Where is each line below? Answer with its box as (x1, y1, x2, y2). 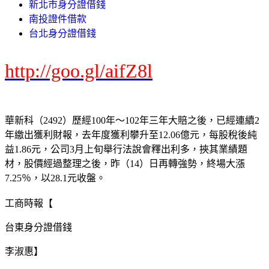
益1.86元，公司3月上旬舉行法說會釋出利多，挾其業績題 (5, 144, 247, 154)
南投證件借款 (29, 13, 86, 24)
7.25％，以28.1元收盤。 (5, 172, 106, 183)
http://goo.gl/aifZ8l (5, 59, 153, 82)
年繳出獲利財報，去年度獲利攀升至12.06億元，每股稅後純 (5, 129, 257, 140)
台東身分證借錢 (5, 222, 72, 232)
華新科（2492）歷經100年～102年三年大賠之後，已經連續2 (5, 115, 259, 125)
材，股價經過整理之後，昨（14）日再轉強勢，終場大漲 (5, 158, 245, 169)
